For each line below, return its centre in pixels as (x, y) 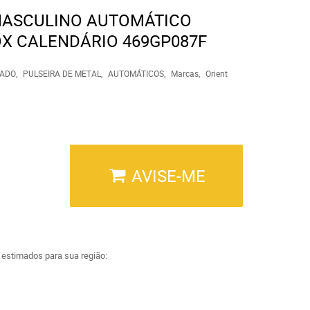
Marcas (184, 73)
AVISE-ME (168, 176)
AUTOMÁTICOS (136, 73)
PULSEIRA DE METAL (62, 73)
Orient (216, 73)
